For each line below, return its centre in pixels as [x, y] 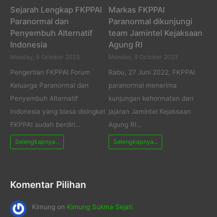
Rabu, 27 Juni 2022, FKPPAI [152, 72]
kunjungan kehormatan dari [151, 98]
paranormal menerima [143, 85]
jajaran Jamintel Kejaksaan [150, 111]
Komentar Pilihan [48, 184]
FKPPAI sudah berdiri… [46, 124]
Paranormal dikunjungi [150, 21]
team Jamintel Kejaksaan [155, 33]
